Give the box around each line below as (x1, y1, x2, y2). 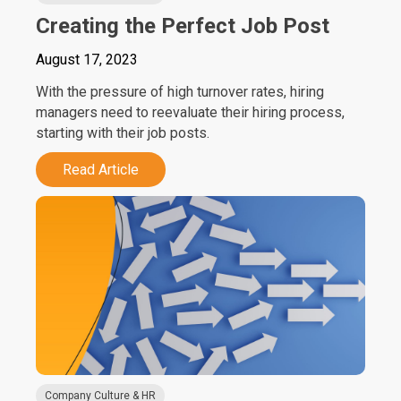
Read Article (63, 161, 139, 178)
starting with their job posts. (36, 124, 209, 141)
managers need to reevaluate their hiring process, (36, 104, 345, 121)
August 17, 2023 (36, 51, 138, 68)
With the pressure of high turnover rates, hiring (36, 83, 324, 100)
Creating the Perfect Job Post (36, 13, 335, 38)
